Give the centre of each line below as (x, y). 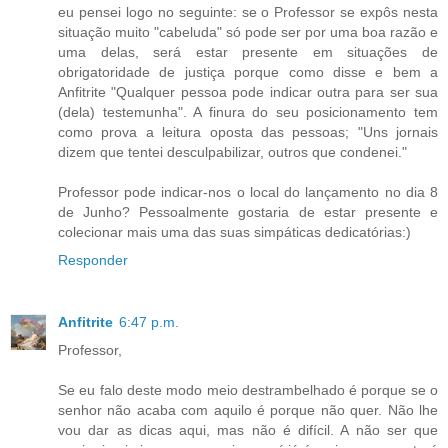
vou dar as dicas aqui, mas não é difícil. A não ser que (248, 429)
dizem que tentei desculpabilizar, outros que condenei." (232, 151)
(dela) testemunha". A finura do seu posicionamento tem (248, 111)
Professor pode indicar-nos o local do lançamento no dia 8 (248, 191)
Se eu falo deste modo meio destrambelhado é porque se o (248, 389)
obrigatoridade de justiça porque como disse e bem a (248, 71)
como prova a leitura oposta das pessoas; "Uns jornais (248, 131)
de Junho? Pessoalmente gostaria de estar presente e (248, 211)
